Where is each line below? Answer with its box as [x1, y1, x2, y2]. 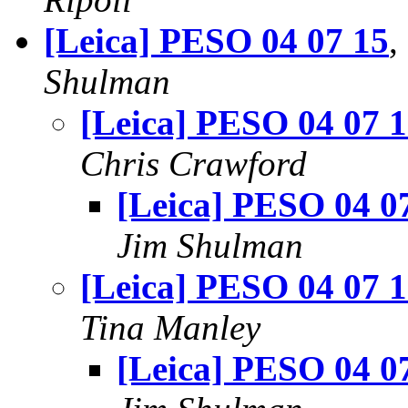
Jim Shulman [117, 226, 303, 265]
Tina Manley [80, 308, 260, 347]
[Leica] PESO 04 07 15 [44, 21, 389, 60]
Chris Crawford [80, 144, 307, 183]
